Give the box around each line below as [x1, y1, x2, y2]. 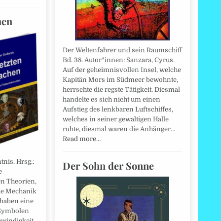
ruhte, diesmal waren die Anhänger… [63, 125, 175, 133]
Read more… [63, 135, 101, 143]
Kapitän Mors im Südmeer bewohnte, [63, 76, 178, 84]
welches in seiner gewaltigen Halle [63, 115, 169, 123]
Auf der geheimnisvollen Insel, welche [63, 66, 181, 74]
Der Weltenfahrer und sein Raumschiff [63, 46, 182, 54]
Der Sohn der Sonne [63, 159, 154, 173]
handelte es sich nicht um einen [63, 96, 160, 104]
